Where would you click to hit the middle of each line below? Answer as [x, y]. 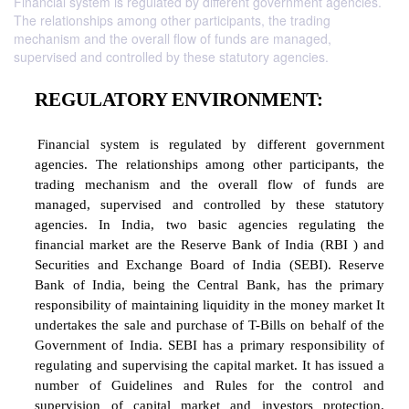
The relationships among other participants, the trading [172, 20]
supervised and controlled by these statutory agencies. [171, 57]
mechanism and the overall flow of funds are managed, [173, 38]
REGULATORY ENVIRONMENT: [224, 329]
